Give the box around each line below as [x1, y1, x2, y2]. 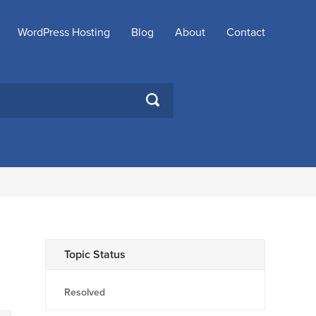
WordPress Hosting [18, 25, 110, 39]
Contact [226, 25, 265, 39]
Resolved [64, 286, 105, 298]
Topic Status [64, 248, 126, 262]
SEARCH [145, 91, 188, 104]
